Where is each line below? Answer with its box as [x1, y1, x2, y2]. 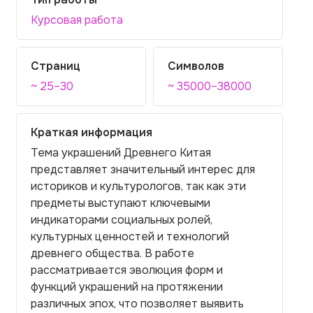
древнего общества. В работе [31, 246, 194, 261]
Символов [168, 59, 224, 73]
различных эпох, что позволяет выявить [31, 296, 244, 311]
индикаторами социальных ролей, [31, 212, 212, 227]
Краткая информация [31, 125, 152, 140]
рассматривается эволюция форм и [31, 263, 223, 277]
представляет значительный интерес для [31, 162, 255, 177]
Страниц [31, 59, 80, 73]
